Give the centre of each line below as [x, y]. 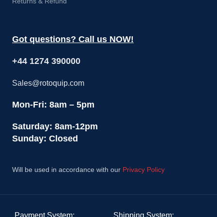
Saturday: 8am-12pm [55, 126]
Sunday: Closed [45, 138]
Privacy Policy [144, 169]
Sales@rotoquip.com [48, 83]
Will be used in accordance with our [68, 169]
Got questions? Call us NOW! [73, 39]
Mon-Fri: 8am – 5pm [54, 104]
